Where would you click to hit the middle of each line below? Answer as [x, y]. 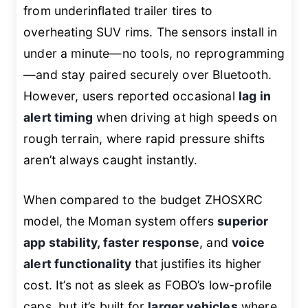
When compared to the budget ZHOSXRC [143, 199]
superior [243, 221]
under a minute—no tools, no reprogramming [154, 54]
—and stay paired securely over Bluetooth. [147, 75]
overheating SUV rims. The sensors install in [151, 32]
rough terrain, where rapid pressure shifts [144, 139]
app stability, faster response [112, 242]
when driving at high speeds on [185, 118]
